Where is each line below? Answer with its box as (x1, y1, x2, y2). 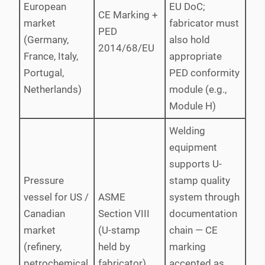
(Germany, (24, 33, 69, 46)
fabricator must (169, 17, 239, 29)
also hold (169, 33, 210, 46)
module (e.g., (169, 83, 227, 95)
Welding (169, 124, 205, 137)
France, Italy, (24, 50, 78, 62)
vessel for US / (24, 190, 89, 203)
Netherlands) (24, 83, 82, 95)
